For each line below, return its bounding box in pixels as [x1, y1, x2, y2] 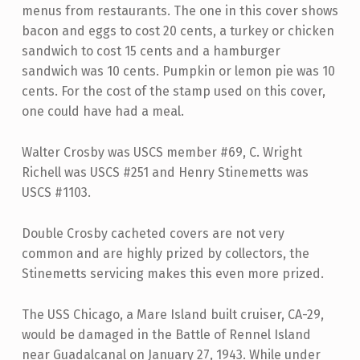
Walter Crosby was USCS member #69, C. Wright [21, 145, 302, 161]
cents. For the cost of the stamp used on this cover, [21, 84, 325, 100]
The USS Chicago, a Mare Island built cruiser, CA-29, [21, 306, 324, 322]
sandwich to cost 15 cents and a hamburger [21, 43, 280, 59]
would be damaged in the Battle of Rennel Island [21, 326, 311, 342]
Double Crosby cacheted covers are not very [21, 226, 284, 242]
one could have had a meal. [21, 104, 184, 120]
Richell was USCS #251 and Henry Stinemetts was [21, 165, 309, 181]
